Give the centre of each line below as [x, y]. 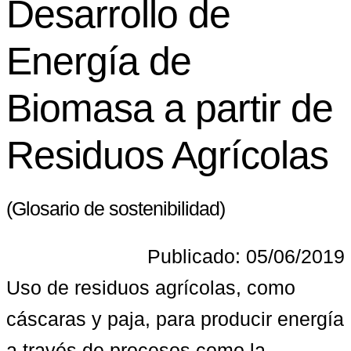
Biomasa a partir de [170, 109]
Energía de [99, 62]
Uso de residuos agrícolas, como [151, 287]
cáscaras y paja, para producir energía [175, 318]
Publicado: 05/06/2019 [246, 256]
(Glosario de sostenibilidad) [116, 209]
